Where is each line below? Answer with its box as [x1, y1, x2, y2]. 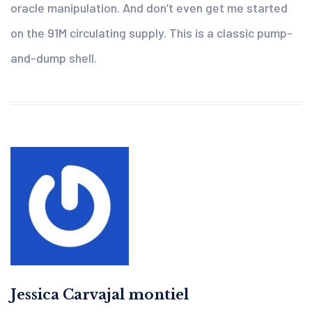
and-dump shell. [10, 50, 97, 66]
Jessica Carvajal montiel [10, 286, 189, 304]
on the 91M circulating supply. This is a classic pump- [10, 25, 292, 41]
